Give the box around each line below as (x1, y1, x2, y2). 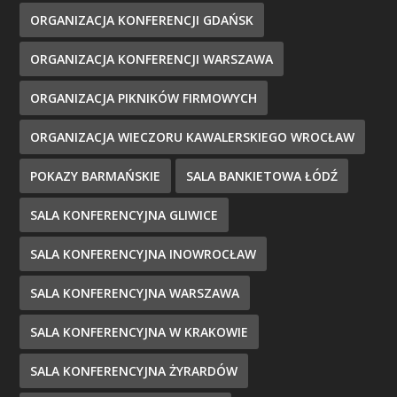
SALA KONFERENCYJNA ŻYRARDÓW (30, 362, 238, 379)
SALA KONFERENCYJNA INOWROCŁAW (30, 245, 257, 262)
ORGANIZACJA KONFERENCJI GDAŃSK (30, 11, 254, 28)
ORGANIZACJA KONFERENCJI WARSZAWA (30, 50, 274, 67)
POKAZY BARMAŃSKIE (30, 167, 161, 184)
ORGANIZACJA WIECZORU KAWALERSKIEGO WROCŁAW (30, 128, 355, 145)
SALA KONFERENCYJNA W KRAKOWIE (30, 323, 249, 340)
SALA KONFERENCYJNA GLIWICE (30, 206, 219, 223)
